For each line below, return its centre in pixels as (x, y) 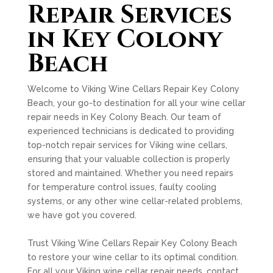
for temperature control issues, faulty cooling (122, 187)
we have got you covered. (82, 215)
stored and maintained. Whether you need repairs (130, 173)
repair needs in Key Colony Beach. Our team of (124, 117)
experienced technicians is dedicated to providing (130, 131)
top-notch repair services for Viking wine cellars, (127, 145)
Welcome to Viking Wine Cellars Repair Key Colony (133, 89)
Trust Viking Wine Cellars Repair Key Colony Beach (132, 243)
